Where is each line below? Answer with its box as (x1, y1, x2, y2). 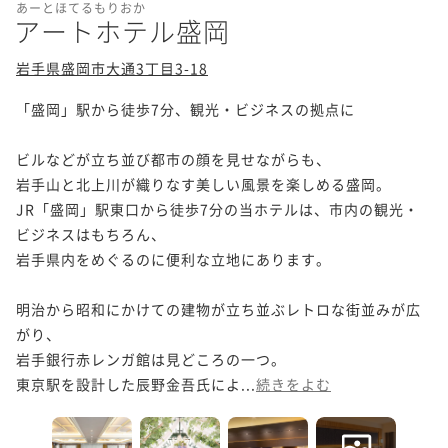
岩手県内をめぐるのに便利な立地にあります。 (16, 248, 331, 269)
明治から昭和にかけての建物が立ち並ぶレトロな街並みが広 (16, 298, 421, 319)
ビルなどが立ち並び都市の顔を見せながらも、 (16, 148, 331, 169)
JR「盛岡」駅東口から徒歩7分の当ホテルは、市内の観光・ (16, 198, 419, 219)
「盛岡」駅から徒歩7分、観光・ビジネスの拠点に (16, 98, 355, 119)
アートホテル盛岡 (14, 11, 230, 49)
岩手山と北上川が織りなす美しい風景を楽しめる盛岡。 (16, 173, 391, 194)
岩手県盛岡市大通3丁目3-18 (16, 57, 208, 78)
